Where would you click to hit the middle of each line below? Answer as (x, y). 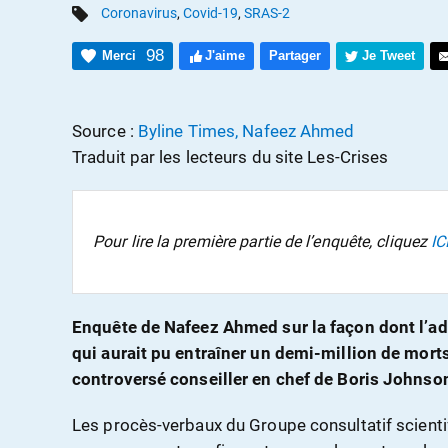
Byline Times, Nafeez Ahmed (246, 131)
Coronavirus (139, 13)
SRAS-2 (267, 13)
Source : (105, 131)
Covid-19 (210, 13)
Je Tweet (388, 56)
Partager (295, 56)
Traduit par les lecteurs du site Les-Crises (230, 157)
